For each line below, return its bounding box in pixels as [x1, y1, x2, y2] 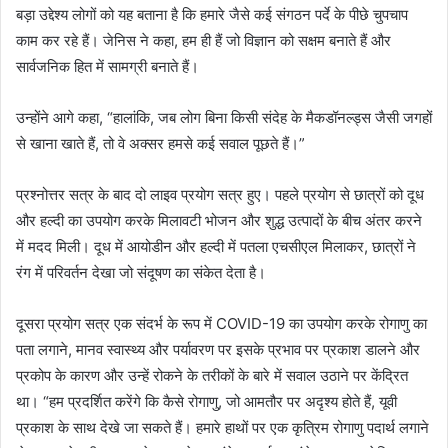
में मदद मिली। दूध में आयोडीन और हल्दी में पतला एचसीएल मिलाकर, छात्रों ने [16, 237, 416, 256]
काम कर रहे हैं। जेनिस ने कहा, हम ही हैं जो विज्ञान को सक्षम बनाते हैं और [16, 31, 391, 50]
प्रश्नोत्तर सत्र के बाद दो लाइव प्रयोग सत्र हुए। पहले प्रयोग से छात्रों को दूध [16, 185, 424, 204]
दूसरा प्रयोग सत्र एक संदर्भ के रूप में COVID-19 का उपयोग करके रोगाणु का [16, 314, 427, 333]
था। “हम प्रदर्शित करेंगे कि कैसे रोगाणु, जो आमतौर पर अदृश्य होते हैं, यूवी [16, 392, 397, 411]
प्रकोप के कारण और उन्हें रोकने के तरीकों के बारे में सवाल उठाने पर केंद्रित [16, 366, 408, 385]
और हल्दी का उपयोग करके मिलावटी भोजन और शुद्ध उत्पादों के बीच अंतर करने [16, 211, 422, 230]
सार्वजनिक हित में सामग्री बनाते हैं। [16, 57, 199, 76]
